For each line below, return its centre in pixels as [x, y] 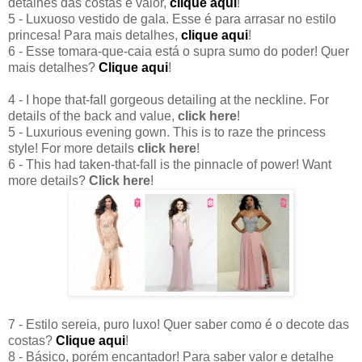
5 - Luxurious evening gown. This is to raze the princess [167, 133]
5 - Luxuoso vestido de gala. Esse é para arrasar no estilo [172, 19]
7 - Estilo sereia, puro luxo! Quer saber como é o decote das [179, 325]
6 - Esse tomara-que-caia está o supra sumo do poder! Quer [179, 52]
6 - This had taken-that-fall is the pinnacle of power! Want [170, 165]
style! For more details [73, 149]
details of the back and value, [93, 116]
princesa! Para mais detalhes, [95, 36]
